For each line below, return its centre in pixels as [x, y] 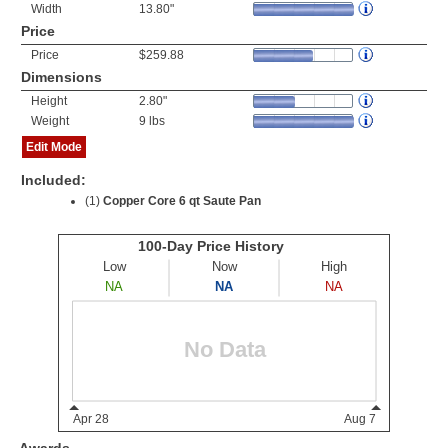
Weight [50, 121]
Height [49, 101]
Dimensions [61, 77]
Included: [53, 180]
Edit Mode [54, 147]
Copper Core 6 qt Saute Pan [182, 201]
